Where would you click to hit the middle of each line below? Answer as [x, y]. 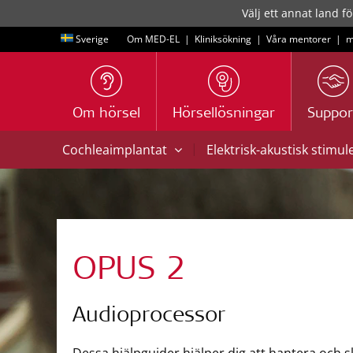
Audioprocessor [149, 317]
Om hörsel [106, 114]
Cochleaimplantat [116, 150]
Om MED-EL [153, 39]
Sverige [92, 39]
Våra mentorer [299, 39]
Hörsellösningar [224, 114]
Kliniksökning [223, 39]
